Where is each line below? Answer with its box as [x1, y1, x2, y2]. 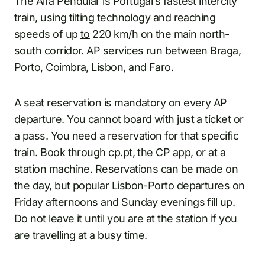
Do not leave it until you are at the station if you [14, 212, 237, 225]
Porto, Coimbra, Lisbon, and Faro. [14, 60, 174, 73]
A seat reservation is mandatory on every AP [14, 96, 227, 109]
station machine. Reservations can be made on [14, 162, 238, 175]
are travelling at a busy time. [14, 228, 147, 241]
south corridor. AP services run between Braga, [14, 44, 241, 57]
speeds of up [14, 27, 80, 40]
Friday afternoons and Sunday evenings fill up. [14, 195, 235, 208]
